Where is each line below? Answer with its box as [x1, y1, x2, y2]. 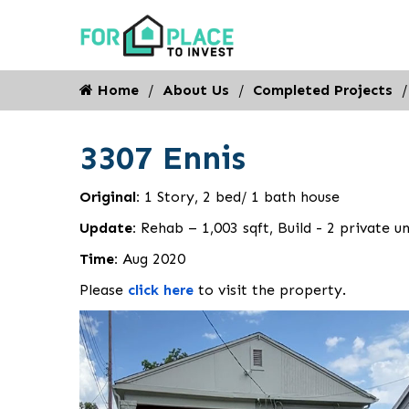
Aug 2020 [122, 250, 185, 267]
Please [79, 281, 128, 299]
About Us [163, 81, 229, 99]
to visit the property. [194, 281, 346, 299]
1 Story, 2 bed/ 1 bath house [144, 188, 340, 205]
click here [128, 281, 194, 299]
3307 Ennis [79, 138, 246, 177]
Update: [79, 219, 141, 236]
